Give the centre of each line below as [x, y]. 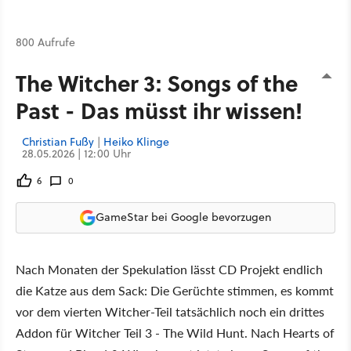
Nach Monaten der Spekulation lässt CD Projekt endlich [169, 269]
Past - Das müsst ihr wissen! [159, 110]
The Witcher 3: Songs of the [157, 82]
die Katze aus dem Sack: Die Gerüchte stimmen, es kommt [175, 290]
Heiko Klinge [136, 141]
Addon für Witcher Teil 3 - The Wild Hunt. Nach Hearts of [175, 332]
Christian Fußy [58, 141]
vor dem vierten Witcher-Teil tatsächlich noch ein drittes [170, 311]
